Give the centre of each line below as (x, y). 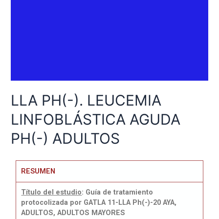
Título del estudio (52, 192)
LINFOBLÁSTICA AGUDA (96, 120)
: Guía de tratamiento (118, 192)
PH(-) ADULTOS (66, 139)
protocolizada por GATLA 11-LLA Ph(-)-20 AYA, (99, 203)
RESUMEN (38, 171)
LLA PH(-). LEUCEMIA (86, 100)
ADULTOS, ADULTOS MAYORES (73, 213)
